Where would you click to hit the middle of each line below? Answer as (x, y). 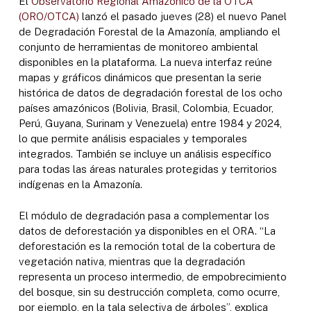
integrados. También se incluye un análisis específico (145, 154)
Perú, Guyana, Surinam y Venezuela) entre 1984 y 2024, (150, 124)
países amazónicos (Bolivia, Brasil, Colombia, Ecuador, (146, 108)
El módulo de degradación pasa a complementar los (144, 215)
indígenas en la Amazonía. (80, 185)
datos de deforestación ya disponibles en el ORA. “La (147, 230)
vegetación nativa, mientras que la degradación (132, 261)
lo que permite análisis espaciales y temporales (133, 139)
